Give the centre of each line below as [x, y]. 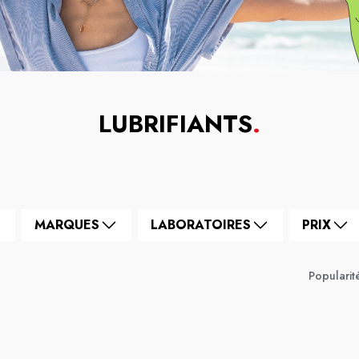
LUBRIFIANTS [175, 124]
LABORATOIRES [201, 225]
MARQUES [67, 225]
